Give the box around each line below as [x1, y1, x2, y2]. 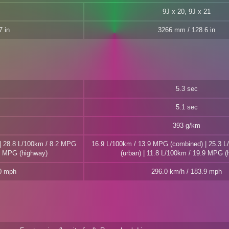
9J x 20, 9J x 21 [163, 8, 211, 15]
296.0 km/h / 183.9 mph [151, 168, 222, 175]
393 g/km [173, 122, 200, 129]
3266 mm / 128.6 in [158, 26, 215, 34]
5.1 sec [175, 103, 198, 111]
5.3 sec [175, 85, 198, 93]
